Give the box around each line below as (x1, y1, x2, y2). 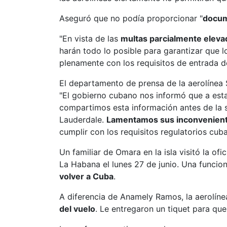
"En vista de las (59, 33, 121, 44)
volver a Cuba (59, 171, 113, 181)
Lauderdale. (59, 115, 106, 125)
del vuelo (59, 204, 95, 214)
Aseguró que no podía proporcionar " (59, 13, 203, 23)
